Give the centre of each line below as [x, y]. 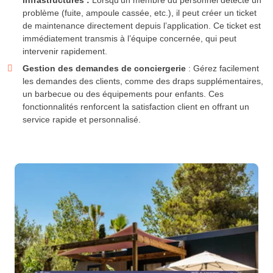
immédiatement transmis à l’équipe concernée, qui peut [129, 39]
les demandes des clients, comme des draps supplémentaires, [143, 81]
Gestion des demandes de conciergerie [104, 69]
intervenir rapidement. [65, 51]
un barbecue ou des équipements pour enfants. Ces [123, 94]
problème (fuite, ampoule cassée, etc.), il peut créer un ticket [140, 13]
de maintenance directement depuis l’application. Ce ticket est [142, 26]
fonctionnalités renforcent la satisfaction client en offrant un [136, 107]
